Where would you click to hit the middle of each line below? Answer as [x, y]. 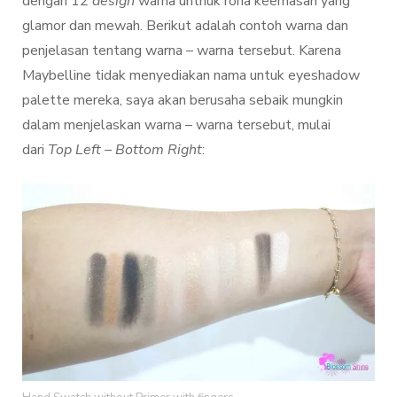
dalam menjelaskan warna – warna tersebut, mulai [176, 125]
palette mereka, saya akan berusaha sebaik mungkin [183, 100]
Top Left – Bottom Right [125, 149]
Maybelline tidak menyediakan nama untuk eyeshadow [191, 75]
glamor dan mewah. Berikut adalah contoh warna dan [185, 25]
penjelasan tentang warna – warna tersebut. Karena [182, 50]
